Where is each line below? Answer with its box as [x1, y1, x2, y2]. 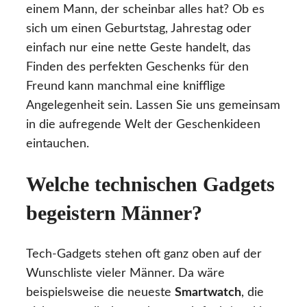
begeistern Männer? [26, 201, 202, 225]
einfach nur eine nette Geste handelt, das [26, 41, 251, 54]
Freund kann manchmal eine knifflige [26, 79, 225, 93]
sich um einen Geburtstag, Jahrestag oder [26, 22, 251, 35]
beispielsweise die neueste [26, 286, 175, 299]
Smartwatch [175, 286, 241, 299]
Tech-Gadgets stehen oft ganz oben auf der [26, 248, 262, 261]
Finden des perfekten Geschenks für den [26, 60, 249, 73]
